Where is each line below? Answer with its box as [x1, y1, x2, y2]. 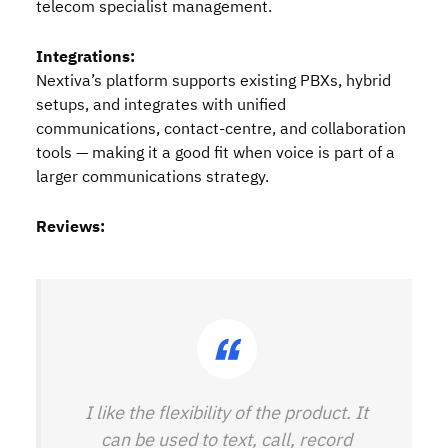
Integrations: [36, 45, 135, 69]
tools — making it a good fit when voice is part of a [36, 141, 395, 165]
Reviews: [36, 215, 105, 239]
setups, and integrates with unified [36, 93, 286, 117]
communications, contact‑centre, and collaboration [36, 117, 406, 141]
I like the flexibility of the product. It [85, 399, 368, 426]
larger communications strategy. [36, 165, 269, 189]
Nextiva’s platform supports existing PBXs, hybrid [36, 69, 391, 93]
